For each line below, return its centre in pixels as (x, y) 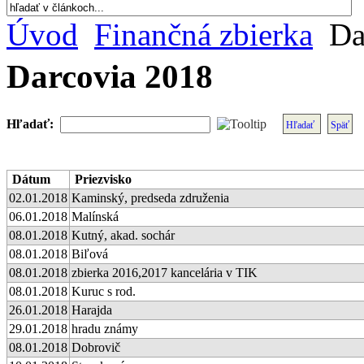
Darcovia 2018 (110, 76)
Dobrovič (96, 347)
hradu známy (105, 328)
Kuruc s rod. (104, 291)
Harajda (92, 310)
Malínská (95, 216)
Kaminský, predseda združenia (150, 197)
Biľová (90, 253)
